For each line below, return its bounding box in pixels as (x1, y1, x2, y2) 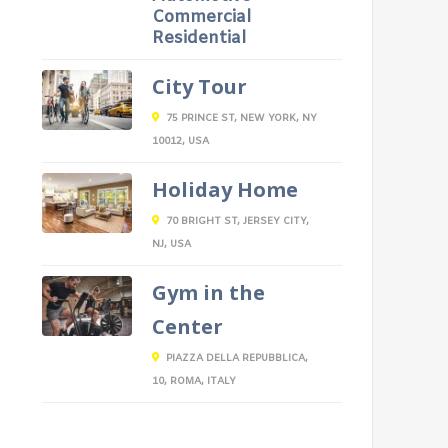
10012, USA (151, 135, 209, 148)
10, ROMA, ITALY (151, 375, 236, 388)
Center (151, 313, 223, 340)
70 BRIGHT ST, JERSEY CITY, (165, 215, 309, 228)
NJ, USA (151, 238, 191, 251)
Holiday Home (151, 176, 298, 203)
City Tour (151, 73, 247, 100)
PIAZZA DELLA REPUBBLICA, (165, 352, 308, 365)
